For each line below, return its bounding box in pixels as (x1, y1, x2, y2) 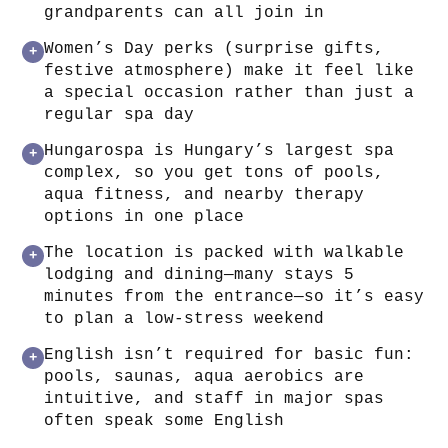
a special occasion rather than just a (44, 83, 415, 102)
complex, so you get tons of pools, (44, 163, 385, 182)
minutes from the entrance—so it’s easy (44, 287, 425, 306)
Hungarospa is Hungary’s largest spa (44, 141, 395, 160)
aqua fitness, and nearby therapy (44, 185, 365, 204)
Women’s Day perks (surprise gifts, (44, 39, 385, 58)
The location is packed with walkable (44, 243, 405, 262)
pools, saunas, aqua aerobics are (44, 367, 365, 386)
